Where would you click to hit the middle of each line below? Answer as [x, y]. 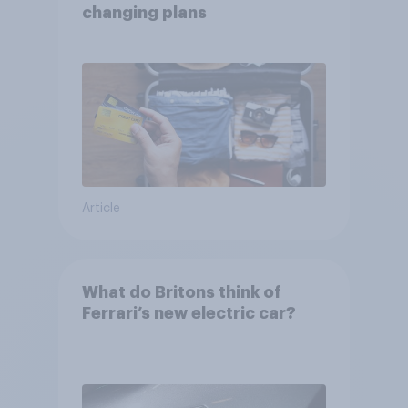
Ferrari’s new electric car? [189, 313]
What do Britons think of [181, 292]
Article [101, 208]
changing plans [144, 12]
